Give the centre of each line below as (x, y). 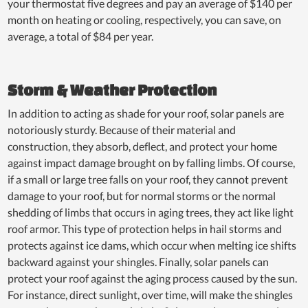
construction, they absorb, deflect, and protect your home (143, 146)
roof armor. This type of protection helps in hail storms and (145, 228)
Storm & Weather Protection (112, 89)
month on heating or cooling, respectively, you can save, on (145, 19)
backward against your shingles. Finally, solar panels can (139, 261)
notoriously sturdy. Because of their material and (122, 129)
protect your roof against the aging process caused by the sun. (153, 278)
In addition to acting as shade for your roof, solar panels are (146, 113)
